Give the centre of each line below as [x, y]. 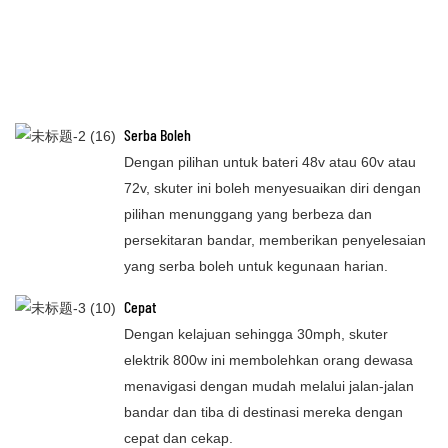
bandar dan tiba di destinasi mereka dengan [264, 412]
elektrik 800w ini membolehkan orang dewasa [269, 360]
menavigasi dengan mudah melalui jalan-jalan [269, 386]
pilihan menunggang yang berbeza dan [248, 214]
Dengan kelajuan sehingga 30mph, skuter [256, 334]
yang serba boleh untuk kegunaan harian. [256, 266]
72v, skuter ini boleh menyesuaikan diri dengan [273, 188]
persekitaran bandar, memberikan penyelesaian [275, 240]
